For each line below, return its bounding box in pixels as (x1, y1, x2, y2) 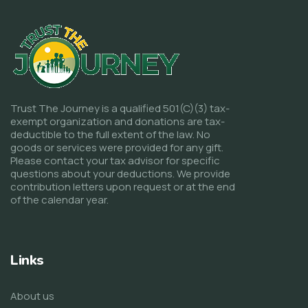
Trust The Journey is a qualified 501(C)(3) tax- (10, 100, 230, 115)
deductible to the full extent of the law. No (10, 126, 210, 142)
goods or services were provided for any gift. (10, 140, 223, 155)
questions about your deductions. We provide (10, 166, 230, 181)
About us (10, 288, 54, 303)
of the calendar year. (10, 192, 109, 207)
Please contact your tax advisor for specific (10, 153, 220, 168)
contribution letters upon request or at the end (10, 179, 235, 194)
